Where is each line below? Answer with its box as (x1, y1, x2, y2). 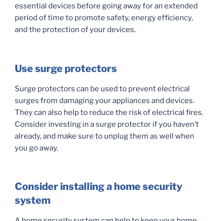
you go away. (15, 143, 58, 152)
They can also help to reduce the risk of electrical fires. (15, 108, 203, 117)
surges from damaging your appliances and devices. (15, 96, 194, 105)
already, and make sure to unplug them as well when (15, 131, 194, 141)
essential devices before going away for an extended (15, 1, 198, 11)
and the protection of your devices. (15, 25, 136, 35)
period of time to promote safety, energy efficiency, (15, 13, 193, 23)
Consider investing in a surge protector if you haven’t (15, 119, 199, 129)
